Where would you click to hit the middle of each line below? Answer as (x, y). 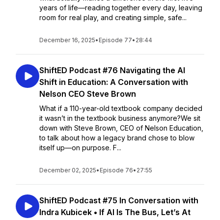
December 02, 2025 (68, 170)
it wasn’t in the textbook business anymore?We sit (120, 118)
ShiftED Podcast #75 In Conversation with (119, 200)
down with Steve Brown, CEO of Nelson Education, (121, 128)
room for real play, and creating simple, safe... (113, 17)
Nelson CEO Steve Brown (88, 94)
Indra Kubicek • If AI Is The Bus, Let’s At (115, 212)
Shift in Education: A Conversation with (114, 82)
